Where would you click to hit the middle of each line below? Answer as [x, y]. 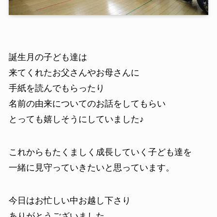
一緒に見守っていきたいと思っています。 [91, 168]
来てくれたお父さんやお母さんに [74, 73]
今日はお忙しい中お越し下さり [70, 201]
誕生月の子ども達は [48, 57]
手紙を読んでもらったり [56, 88]
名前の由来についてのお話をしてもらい [87, 104]
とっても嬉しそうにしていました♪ [76, 119]
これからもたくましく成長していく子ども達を [100, 152]
